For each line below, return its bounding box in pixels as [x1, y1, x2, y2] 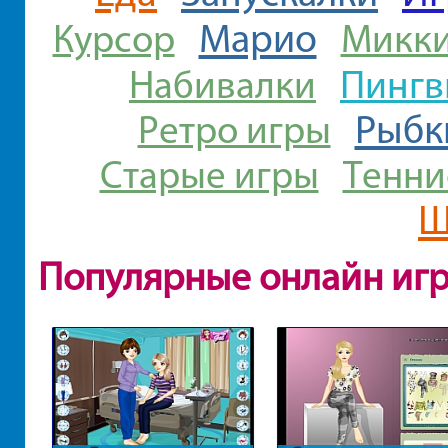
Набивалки [129, 60, 316, 108]
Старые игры [99, 150, 319, 198]
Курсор [52, 14, 175, 62]
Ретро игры [137, 105, 331, 153]
